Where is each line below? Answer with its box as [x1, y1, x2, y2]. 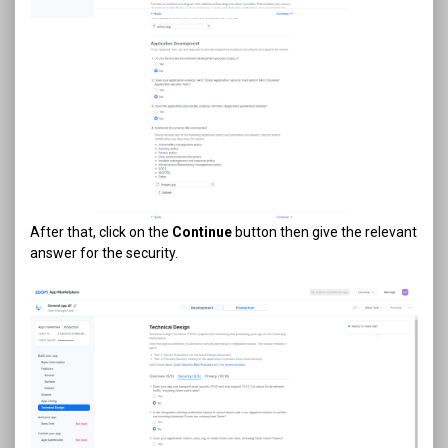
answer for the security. [30, 245, 178, 262]
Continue [172, 224, 232, 241]
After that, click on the [30, 224, 172, 241]
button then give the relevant [232, 224, 417, 241]
